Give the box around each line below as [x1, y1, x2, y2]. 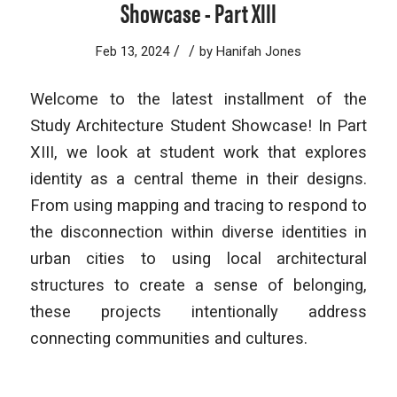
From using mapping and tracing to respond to [29, 196, 368, 215]
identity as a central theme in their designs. [29, 169, 368, 189]
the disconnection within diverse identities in [29, 222, 368, 242]
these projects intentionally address [29, 302, 368, 322]
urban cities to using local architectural [29, 249, 368, 269]
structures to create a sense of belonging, [29, 276, 368, 295]
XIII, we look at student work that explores [29, 143, 368, 162]
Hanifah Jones [215, 43, 301, 59]
